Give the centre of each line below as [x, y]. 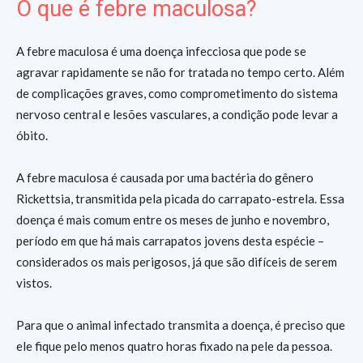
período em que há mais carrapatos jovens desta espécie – [170, 241]
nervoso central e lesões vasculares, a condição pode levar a [177, 114]
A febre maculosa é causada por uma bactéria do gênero [165, 177]
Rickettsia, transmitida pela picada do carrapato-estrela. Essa [180, 199]
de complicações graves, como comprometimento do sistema [177, 93]
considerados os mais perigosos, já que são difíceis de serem [177, 262]
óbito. [33, 135]
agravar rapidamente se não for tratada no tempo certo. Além [180, 72]
